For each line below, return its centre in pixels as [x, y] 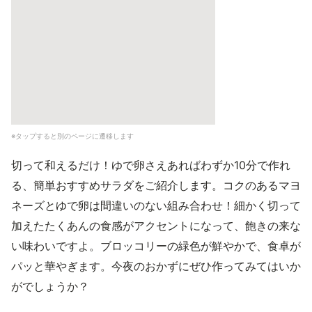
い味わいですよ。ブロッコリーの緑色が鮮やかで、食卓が [156, 246]
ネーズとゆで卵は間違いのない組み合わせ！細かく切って [156, 205]
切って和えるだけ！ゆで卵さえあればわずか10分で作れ [151, 165]
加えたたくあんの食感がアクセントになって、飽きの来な [156, 226]
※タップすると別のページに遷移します [72, 136]
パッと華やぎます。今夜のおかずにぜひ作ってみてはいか [156, 266]
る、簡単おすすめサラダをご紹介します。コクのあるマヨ [156, 185]
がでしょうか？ [50, 286]
